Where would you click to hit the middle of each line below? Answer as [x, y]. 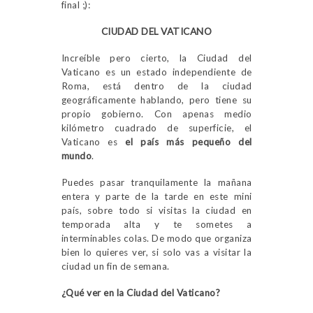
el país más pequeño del [189, 142]
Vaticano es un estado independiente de [156, 72]
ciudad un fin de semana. [115, 267]
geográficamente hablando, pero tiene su [156, 100]
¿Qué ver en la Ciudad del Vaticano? [140, 293]
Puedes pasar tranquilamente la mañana [156, 183]
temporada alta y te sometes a [156, 225]
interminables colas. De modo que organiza [156, 239]
